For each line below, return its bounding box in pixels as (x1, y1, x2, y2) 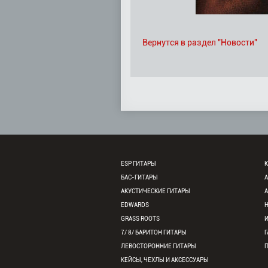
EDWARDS (121, 202, 149, 208)
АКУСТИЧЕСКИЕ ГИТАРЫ (121, 188, 190, 194)
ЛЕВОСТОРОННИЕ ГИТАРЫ (121, 243, 196, 249)
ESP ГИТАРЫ (121, 160, 156, 167)
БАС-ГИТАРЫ (121, 174, 158, 181)
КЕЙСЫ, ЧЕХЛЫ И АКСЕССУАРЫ (121, 257, 209, 263)
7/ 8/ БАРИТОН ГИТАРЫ (121, 229, 187, 236)
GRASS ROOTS (121, 215, 160, 222)
